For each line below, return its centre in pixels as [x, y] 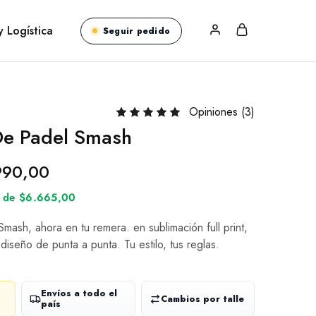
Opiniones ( [217, 112]
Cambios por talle [202, 299]
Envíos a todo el [79, 293]
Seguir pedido [136, 31]
